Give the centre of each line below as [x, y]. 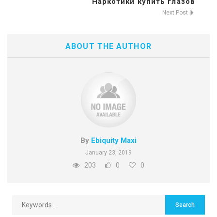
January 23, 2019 [108, 152]
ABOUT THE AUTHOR [108, 46]
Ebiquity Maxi [114, 140]
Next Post [176, 12]
